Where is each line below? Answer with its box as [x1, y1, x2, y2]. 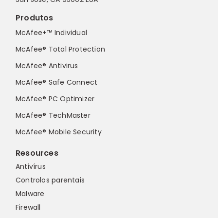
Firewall [16, 202, 41, 213]
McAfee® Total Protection [16, 44, 106, 54]
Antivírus [16, 162, 46, 172]
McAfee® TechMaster [16, 110, 91, 121]
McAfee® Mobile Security [16, 127, 102, 137]
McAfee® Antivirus [16, 61, 78, 71]
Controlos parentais [16, 175, 85, 185]
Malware [16, 189, 45, 199]
